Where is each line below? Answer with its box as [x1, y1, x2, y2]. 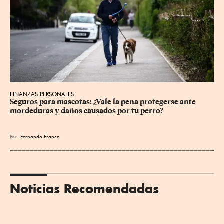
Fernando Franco [20, 133, 60, 139]
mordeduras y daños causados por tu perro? [10, 106, 163, 115]
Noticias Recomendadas [10, 180, 159, 196]
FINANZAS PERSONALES [10, 90, 74, 98]
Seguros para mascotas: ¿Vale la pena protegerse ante [10, 97, 197, 106]
